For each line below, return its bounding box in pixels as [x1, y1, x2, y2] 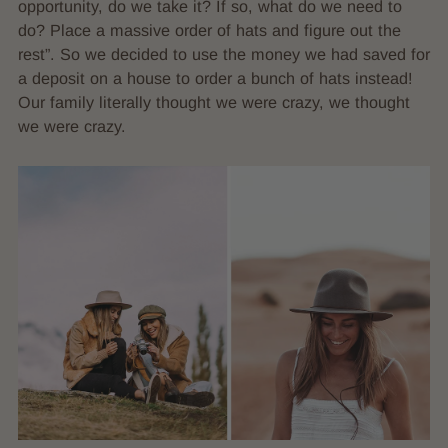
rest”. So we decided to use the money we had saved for [18, 44, 430, 63]
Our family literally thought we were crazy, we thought [18, 92, 410, 111]
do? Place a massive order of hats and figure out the [18, 20, 401, 39]
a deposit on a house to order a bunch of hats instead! [18, 68, 413, 87]
